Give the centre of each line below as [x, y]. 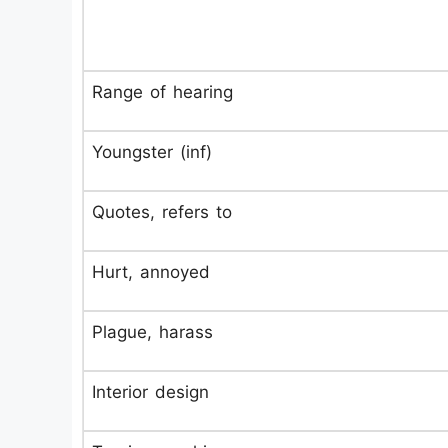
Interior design [150, 392]
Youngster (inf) [152, 152]
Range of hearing [162, 92]
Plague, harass [152, 332]
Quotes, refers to [162, 212]
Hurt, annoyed [151, 272]
